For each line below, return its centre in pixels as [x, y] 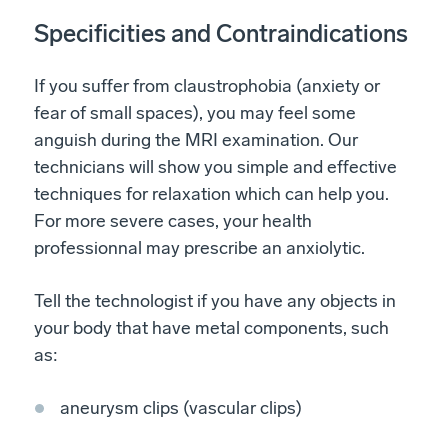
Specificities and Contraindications [221, 33]
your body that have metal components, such [211, 327]
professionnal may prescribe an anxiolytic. [199, 247]
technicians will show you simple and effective [215, 166]
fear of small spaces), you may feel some [195, 112]
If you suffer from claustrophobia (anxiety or [207, 85]
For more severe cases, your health [173, 220]
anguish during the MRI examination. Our [196, 139]
